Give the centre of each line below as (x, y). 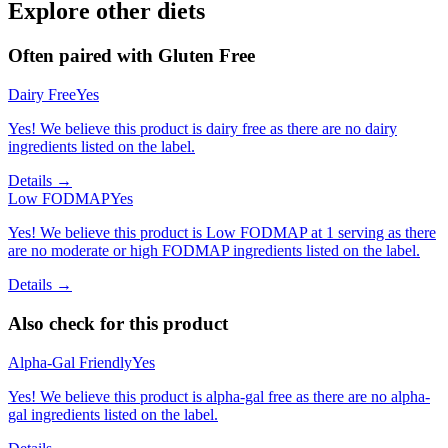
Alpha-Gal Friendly (70, 362)
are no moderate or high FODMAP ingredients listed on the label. (214, 251)
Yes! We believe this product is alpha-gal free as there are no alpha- (219, 396)
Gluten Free (206, 56)
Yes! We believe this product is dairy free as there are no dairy (202, 129)
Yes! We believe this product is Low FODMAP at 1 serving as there (222, 233)
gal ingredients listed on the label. (113, 414)
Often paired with (83, 56)
